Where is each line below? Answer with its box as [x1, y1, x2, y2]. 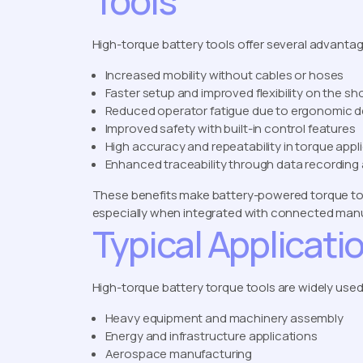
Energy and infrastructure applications [105, 327, 318, 345]
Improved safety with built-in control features [105, 120, 356, 138]
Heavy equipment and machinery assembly [105, 310, 344, 327]
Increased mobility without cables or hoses [105, 66, 344, 84]
